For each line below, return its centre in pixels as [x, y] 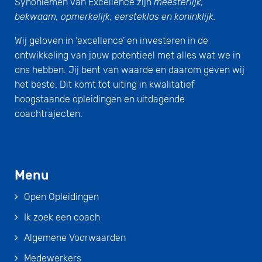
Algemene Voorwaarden [75, 237]
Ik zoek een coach [62, 217]
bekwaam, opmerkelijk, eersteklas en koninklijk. [115, 16]
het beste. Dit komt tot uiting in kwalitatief [105, 84]
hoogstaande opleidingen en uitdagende [100, 99]
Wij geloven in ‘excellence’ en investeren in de [111, 40]
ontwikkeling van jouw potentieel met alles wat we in [127, 55]
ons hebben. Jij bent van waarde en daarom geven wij [130, 70]
